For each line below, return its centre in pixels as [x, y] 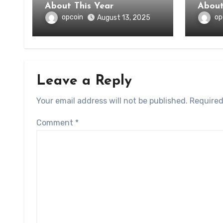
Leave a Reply [84, 81]
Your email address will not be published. [112, 101]
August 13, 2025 [124, 18]
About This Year [94, 6]
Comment [56, 123]
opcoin [72, 17]
